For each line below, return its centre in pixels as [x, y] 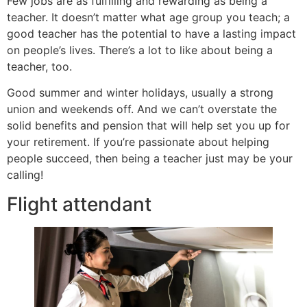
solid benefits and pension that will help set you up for [148, 126]
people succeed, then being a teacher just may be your [150, 159]
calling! [25, 175]
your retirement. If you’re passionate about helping [138, 142]
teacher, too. [39, 66]
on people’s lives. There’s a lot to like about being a [140, 50]
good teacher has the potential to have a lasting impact [151, 33]
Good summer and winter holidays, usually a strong [140, 93]
